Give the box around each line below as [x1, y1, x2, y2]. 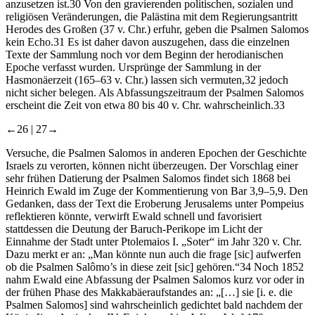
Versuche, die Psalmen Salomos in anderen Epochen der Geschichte [6, 147, 307, 160]
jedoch [256, 74, 288, 86]
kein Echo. [6, 36, 53, 49]
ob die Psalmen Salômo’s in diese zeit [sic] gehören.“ [6, 261, 240, 274]
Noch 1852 [251, 261, 304, 274]
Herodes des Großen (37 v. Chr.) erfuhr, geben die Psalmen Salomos [6, 23, 309, 36]
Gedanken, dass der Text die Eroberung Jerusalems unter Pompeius [6, 198, 304, 210]
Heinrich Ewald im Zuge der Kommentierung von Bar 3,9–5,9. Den [6, 185, 308, 198]
